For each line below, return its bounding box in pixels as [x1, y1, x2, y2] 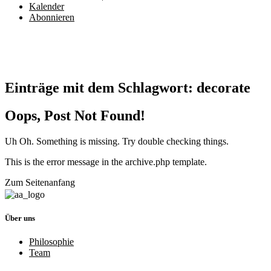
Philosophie [29, 237, 74, 247]
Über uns [5, 213, 35, 223]
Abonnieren [29, 11, 74, 22]
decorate [193, 79, 250, 96]
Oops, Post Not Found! [5, 108, 145, 124]
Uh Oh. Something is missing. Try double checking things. [5, 136, 229, 147]
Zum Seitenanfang [5, 177, 75, 188]
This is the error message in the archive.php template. [5, 157, 207, 168]
